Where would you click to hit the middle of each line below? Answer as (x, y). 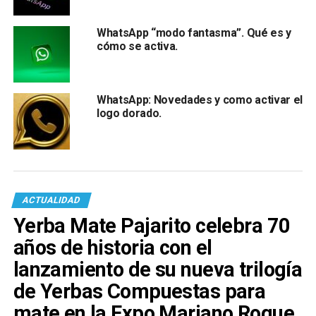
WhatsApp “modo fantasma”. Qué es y (194, 32)
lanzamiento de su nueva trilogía (158, 269)
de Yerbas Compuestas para (139, 291)
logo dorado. (129, 113)
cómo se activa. (137, 46)
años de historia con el (113, 247)
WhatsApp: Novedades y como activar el (200, 99)
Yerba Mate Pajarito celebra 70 (152, 225)
